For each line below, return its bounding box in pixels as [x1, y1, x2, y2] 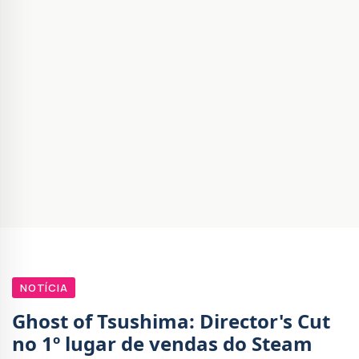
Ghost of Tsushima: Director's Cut [12, 308, 330, 335]
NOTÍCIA [20, 280, 68, 296]
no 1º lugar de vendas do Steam [12, 330, 313, 357]
